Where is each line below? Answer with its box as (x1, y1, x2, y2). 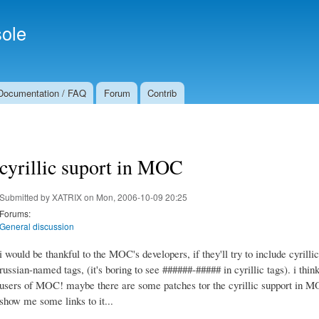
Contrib (147, 86, 177, 100)
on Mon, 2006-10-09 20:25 (82, 190, 187, 203)
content (114, 33, 145, 46)
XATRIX (52, 190, 82, 203)
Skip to (114, 1, 144, 15)
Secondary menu (159, 11, 246, 28)
